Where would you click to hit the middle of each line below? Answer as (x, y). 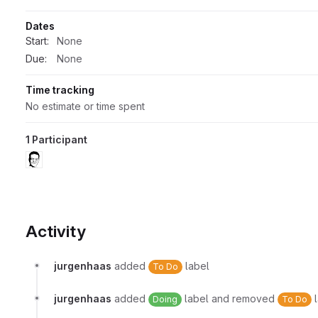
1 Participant (56, 139)
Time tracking (60, 89)
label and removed (230, 299)
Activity (56, 232)
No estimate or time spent (85, 106)
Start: (37, 40)
